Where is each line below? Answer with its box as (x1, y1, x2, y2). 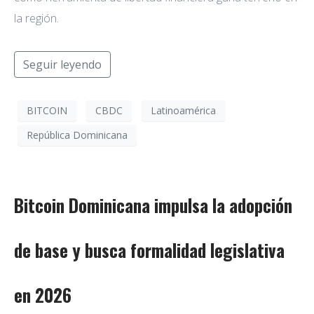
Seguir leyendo (23, 56, 102, 72)
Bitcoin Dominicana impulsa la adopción (14, 191, 292, 218)
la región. (14, 10, 59, 26)
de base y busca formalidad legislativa (14, 236, 285, 263)
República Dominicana (27, 128, 128, 142)
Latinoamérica (151, 104, 216, 118)
